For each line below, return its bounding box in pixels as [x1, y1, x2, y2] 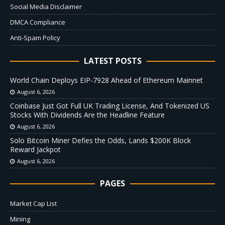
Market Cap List [10, 199, 57, 208]
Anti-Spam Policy [10, 33, 60, 43]
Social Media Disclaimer [10, 2, 82, 12]
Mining [10, 214, 30, 224]
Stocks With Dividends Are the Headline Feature [10, 110, 165, 120]
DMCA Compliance [10, 18, 65, 27]
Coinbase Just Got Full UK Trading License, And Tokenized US [10, 101, 209, 111]
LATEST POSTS [83, 55, 142, 67]
